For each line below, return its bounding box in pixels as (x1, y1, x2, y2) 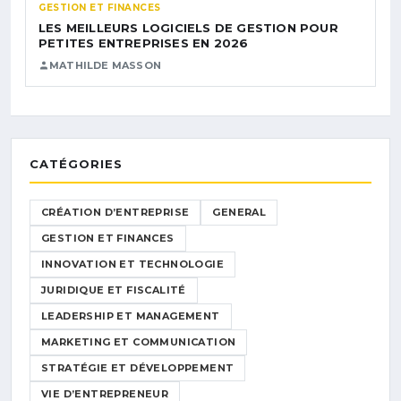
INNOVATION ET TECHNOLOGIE (41, 257, 224, 270)
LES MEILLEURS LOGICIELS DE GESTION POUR (38, 20, 338, 35)
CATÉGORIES (30, 156, 123, 171)
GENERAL (212, 205, 267, 218)
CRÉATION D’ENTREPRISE (41, 205, 190, 218)
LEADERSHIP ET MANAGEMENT (41, 309, 220, 322)
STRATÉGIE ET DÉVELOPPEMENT (41, 361, 235, 374)
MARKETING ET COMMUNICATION (41, 335, 236, 348)
